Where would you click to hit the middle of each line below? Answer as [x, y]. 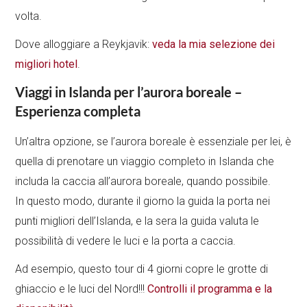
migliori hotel [47, 64]
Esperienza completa [78, 111]
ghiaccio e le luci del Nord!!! [82, 289]
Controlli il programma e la [210, 289]
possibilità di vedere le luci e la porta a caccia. [126, 241]
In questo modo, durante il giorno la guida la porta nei [143, 201]
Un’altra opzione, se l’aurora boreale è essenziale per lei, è [153, 142]
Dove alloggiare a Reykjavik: [84, 45]
